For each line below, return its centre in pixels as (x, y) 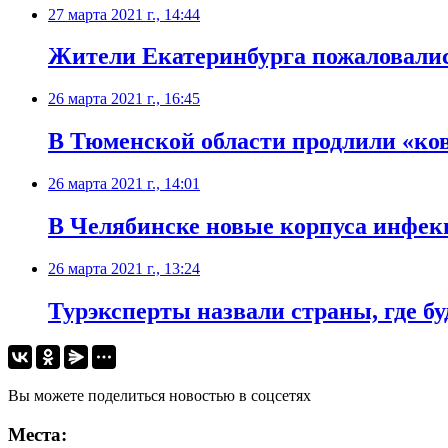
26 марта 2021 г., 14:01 (124, 184)
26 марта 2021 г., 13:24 (124, 268)
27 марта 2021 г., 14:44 (124, 14)
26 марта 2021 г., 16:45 (124, 99)
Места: (37, 434)
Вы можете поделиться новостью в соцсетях (159, 395)
